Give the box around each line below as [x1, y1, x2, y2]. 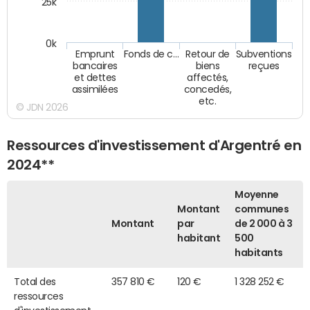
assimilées [71, 84, 119, 95]
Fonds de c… [123, 49, 179, 60]
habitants [235, 248, 283, 258]
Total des [14, 277, 56, 287]
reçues [248, 61, 280, 73]
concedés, [183, 84, 232, 95]
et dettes [74, 73, 117, 83]
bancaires [73, 61, 118, 71]
